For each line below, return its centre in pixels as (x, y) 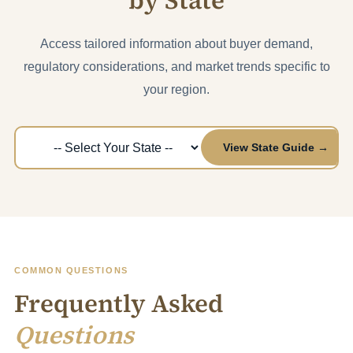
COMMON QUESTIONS (71, 270)
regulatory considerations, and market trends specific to (176, 66)
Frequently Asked (119, 303)
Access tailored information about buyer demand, (176, 43)
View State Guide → (276, 148)
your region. (176, 89)
